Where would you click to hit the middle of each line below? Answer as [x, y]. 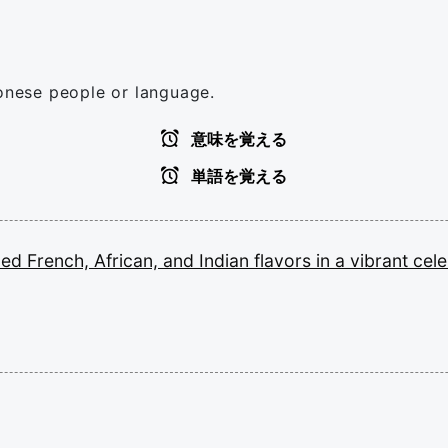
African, [128, 260]
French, [60, 260]
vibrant [381, 260]
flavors [285, 260]
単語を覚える [237, 176]
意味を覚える [237, 139]
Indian [226, 260]
